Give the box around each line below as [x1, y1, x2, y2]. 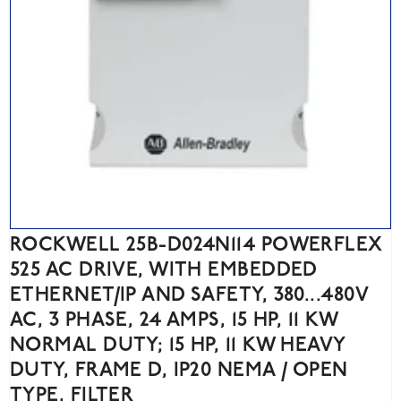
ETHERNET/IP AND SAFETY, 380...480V [10, 286, 368, 307]
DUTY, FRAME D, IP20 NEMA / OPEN [10, 361, 348, 382]
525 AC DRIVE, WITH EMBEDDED [10, 260, 317, 282]
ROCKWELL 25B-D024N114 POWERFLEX [10, 235, 383, 257]
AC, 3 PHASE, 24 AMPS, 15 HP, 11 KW [10, 311, 337, 332]
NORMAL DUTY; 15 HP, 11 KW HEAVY [10, 336, 346, 357]
